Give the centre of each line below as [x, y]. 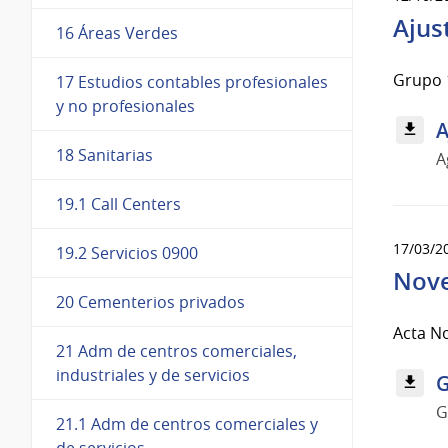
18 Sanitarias [104, 154]
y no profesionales [125, 105]
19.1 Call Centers [118, 203]
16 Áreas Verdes [117, 32]
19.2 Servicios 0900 [127, 252]
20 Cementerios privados [150, 301]
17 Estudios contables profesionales [192, 81]
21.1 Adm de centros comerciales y [187, 423]
